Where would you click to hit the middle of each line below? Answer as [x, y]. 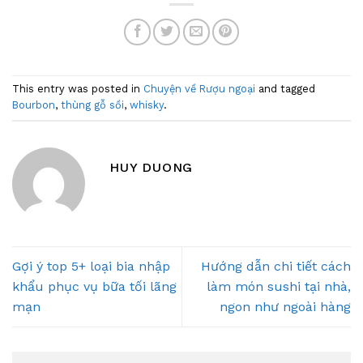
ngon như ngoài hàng [285, 307]
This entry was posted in [78, 89]
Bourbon [34, 105]
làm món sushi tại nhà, [279, 287]
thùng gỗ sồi [92, 105]
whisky [147, 105]
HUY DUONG [152, 168]
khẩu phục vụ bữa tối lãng [94, 287]
